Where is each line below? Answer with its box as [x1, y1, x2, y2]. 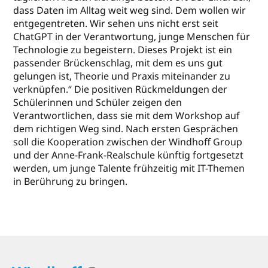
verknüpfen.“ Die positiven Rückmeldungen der [13, 83, 228, 96]
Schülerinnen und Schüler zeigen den [13, 96, 182, 109]
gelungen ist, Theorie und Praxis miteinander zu [13, 69, 231, 83]
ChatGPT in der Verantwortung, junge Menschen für [13, 30, 251, 44]
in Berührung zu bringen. [13, 175, 128, 188]
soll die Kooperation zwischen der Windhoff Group [13, 135, 243, 149]
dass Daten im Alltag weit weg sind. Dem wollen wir [13, 4, 246, 17]
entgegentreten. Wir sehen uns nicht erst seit [13, 17, 219, 31]
